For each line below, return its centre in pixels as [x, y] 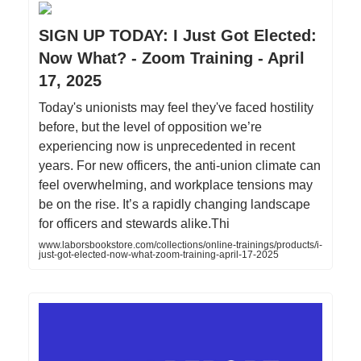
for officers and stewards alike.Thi [134, 224]
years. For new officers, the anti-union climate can [180, 166]
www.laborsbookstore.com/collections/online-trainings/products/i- [180, 245]
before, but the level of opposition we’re [150, 127]
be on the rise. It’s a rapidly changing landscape [174, 204]
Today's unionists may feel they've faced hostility [176, 108]
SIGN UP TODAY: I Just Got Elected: [178, 35]
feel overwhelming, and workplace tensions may [176, 185]
